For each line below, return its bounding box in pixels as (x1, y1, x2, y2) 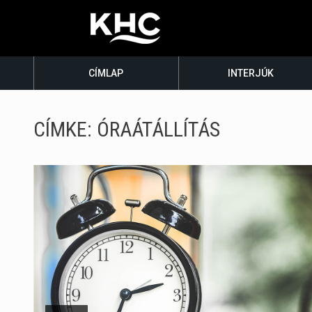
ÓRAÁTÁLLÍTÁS (97, 117, 220, 141)
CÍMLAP (88, 68, 124, 79)
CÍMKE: (33, 117, 97, 141)
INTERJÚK (228, 68, 274, 79)
